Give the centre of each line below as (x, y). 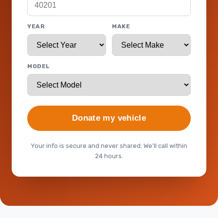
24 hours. (109, 156)
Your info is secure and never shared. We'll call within (109, 146)
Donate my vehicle (109, 118)
